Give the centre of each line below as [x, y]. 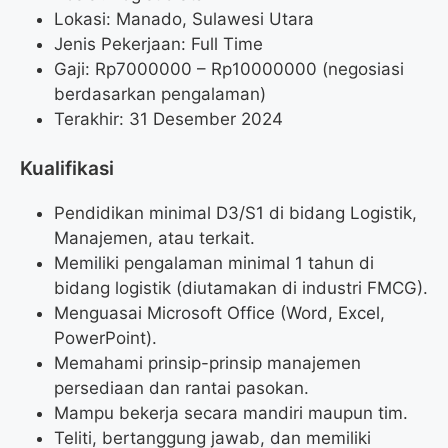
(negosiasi [360, 68]
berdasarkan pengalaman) [160, 93]
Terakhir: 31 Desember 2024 [168, 118]
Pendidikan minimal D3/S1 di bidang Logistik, [235, 213]
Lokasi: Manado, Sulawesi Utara [184, 18]
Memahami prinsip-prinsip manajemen [207, 363]
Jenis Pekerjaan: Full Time [158, 43]
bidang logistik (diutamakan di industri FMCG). [241, 288]
